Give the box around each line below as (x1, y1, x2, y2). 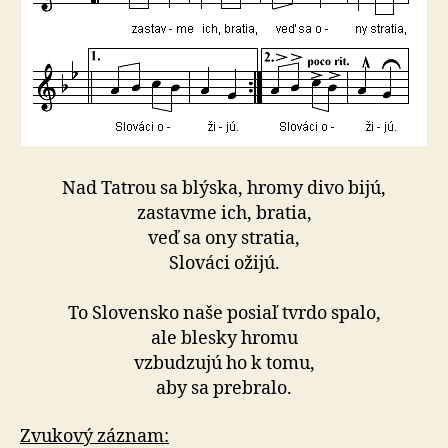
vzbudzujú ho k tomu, (133, 352, 315, 375)
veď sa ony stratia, (148, 227, 300, 250)
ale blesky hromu (150, 327, 298, 350)
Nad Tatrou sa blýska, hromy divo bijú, (62, 177, 386, 200)
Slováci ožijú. (168, 252, 280, 275)
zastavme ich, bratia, (136, 202, 312, 225)
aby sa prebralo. (156, 377, 292, 400)
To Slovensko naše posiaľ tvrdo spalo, (67, 302, 381, 325)
